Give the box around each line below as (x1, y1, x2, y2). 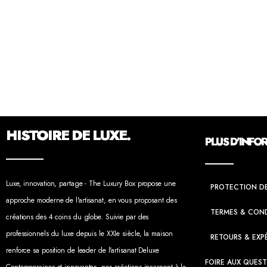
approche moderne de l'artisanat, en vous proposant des (6, 195, 177, 206)
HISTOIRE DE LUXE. (6, 125, 130, 146)
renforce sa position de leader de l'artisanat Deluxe (6, 245, 159, 256)
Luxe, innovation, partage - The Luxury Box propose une (6, 178, 176, 190)
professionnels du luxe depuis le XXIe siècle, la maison (6, 228, 173, 240)
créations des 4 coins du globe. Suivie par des (6, 212, 149, 223)
